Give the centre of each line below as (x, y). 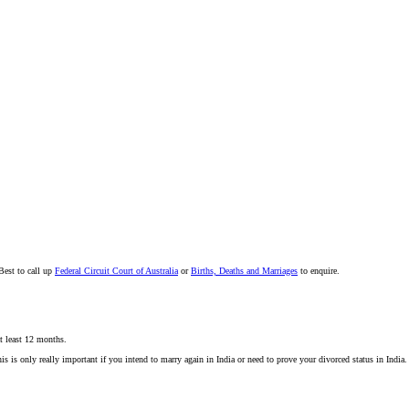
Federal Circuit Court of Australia (116, 271)
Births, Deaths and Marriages (244, 271)
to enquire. (319, 271)
